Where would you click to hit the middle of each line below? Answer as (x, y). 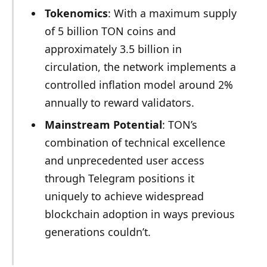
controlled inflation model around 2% (139, 84)
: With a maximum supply (172, 13)
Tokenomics (76, 13)
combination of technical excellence (135, 143)
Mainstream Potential (103, 125)
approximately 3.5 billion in (113, 49)
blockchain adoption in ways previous (139, 214)
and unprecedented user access (124, 161)
